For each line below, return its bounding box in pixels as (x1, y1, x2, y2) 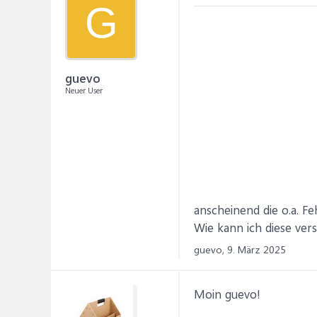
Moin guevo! (194, 286, 260, 301)
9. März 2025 (227, 243, 286, 256)
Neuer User (65, 85, 103, 96)
